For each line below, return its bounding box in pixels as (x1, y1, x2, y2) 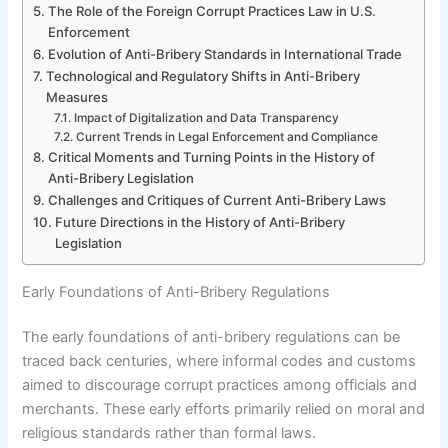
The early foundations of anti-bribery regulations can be (22, 328, 401, 347)
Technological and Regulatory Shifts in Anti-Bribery (46, 67, 361, 84)
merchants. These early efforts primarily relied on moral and (22, 400, 426, 419)
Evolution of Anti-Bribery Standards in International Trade (48, 45, 403, 62)
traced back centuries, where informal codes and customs (22, 352, 417, 371)
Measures (46, 88, 109, 105)
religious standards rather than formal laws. (22, 424, 317, 443)
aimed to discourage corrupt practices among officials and (22, 376, 418, 395)
